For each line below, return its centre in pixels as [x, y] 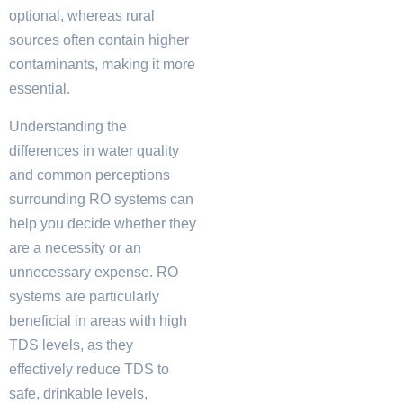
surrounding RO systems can [101, 199]
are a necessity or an [75, 247]
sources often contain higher [99, 40]
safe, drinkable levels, [78, 393]
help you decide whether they [103, 223]
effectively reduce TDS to [89, 369]
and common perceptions [90, 175]
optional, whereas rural [82, 16]
